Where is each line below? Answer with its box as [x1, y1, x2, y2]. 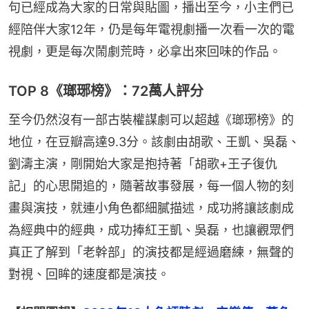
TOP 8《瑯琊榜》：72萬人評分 [8, 82, 203, 99]
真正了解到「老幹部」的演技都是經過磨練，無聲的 [8, 244, 294, 259]
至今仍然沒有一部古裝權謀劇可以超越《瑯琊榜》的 [8, 112, 294, 127]
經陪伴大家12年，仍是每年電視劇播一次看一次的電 [8, 21, 295, 37]
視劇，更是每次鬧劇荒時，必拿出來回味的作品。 [8, 43, 281, 59]
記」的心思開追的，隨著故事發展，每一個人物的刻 [8, 178, 294, 193]
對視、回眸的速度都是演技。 [8, 266, 170, 281]
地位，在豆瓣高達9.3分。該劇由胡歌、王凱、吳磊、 [8, 134, 300, 149]
